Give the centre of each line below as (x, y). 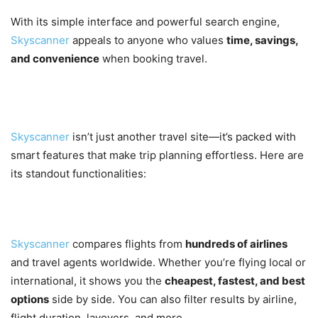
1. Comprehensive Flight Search (131, 213)
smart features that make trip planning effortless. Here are (157, 155)
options (30, 300)
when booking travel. (153, 59)
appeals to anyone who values (149, 40)
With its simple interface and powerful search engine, (145, 22)
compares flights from (129, 244)
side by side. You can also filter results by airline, (173, 300)
